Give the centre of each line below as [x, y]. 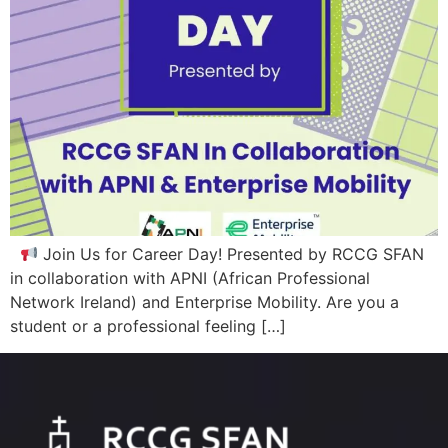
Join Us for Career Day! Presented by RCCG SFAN [231, 254]
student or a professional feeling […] [148, 326]
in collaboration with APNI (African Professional [190, 278]
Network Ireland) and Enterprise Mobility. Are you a [204, 302]
